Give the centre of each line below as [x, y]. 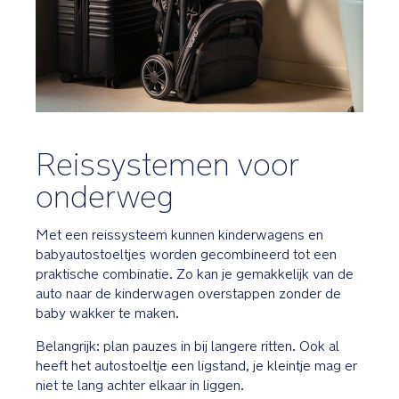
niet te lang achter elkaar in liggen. [140, 385]
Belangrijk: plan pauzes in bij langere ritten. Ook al [187, 346]
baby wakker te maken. [107, 313]
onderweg [105, 195]
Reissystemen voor [167, 163]
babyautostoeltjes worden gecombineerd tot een [186, 254]
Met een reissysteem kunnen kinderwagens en [179, 234]
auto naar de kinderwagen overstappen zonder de [188, 293]
